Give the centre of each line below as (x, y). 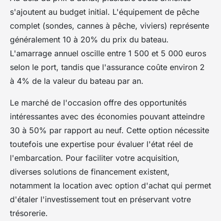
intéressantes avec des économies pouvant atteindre (107, 116)
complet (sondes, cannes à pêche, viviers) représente (110, 25)
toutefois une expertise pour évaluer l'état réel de (101, 144)
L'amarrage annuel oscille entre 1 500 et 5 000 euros (108, 53)
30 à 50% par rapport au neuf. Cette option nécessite (110, 130)
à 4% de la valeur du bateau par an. (77, 81)
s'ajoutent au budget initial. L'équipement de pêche (105, 12)
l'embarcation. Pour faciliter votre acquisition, (95, 158)
